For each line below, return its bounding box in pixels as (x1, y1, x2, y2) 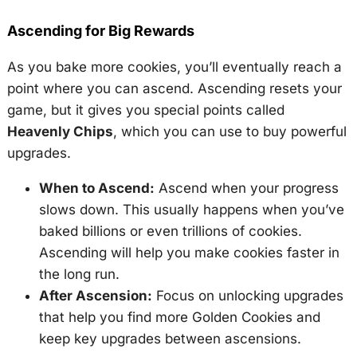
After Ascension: (38, 287, 152, 304)
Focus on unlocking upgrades (151, 287, 343, 304)
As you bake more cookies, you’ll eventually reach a (6, 58, 342, 75)
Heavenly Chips (6, 123, 113, 139)
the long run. (38, 265, 120, 282)
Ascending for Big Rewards (6, 22, 194, 39)
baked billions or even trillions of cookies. (38, 222, 302, 239)
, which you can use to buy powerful (112, 123, 347, 139)
